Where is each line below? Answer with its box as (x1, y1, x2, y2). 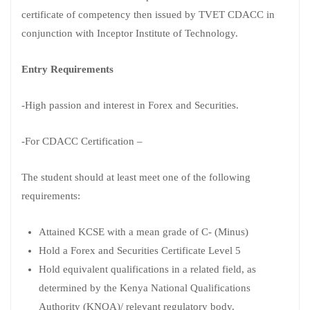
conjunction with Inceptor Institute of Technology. (21, 27, 238, 39)
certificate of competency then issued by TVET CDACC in (21, 8, 275, 20)
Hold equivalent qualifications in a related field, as (39, 263, 256, 275)
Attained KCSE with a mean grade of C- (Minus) (39, 226, 248, 237)
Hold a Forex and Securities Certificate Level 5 (39, 244, 241, 256)
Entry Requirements (21, 63, 113, 75)
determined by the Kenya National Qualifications (39, 282, 250, 293)
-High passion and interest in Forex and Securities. (21, 99, 239, 111)
